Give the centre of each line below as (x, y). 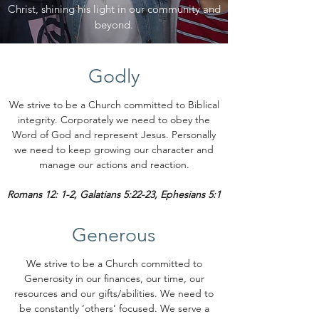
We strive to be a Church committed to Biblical (114, 105)
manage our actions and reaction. (114, 164)
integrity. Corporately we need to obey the (114, 120)
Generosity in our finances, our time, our (114, 278)
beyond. (114, 25)
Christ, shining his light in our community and (114, 9)
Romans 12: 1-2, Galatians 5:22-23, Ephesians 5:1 (114, 194)
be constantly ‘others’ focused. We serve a (114, 308)
